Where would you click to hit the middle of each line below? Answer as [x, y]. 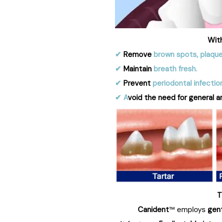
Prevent [137, 83]
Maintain [138, 69]
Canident [153, 210]
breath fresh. [174, 69]
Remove [139, 55]
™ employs [188, 210]
